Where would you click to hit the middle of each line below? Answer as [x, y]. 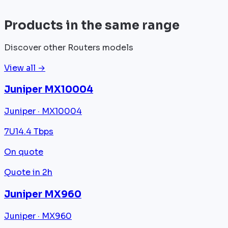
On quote [24, 152]
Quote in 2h [28, 173]
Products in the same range [92, 25]
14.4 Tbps [34, 132]
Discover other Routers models [69, 47]
